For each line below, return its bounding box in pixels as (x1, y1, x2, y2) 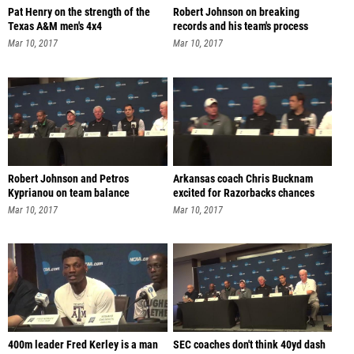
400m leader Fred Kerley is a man (8, 338, 158, 352)
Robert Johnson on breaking (172, 6, 299, 20)
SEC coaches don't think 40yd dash (172, 338, 326, 352)
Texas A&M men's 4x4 (8, 20, 102, 34)
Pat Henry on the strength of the (8, 6, 150, 20)
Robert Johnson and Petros (8, 171, 129, 186)
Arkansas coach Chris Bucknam (172, 171, 313, 186)
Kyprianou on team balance (8, 186, 130, 200)
